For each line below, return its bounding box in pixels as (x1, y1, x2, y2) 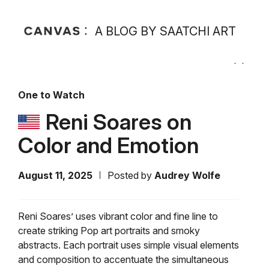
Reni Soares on (46, 109, 192, 135)
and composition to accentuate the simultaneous (18, 253, 229, 265)
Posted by (107, 169, 154, 181)
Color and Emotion (18, 132, 199, 159)
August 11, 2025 (18, 169, 92, 181)
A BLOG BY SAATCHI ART (95, 24, 236, 38)
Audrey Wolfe (154, 169, 220, 181)
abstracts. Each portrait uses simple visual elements (18, 239, 239, 251)
